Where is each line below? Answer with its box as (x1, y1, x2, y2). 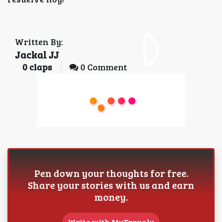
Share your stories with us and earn (28, 177, 194, 192)
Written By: (15, 36, 63, 48)
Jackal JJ (15, 48, 59, 62)
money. (94, 189, 128, 204)
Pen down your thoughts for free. (34, 166, 188, 180)
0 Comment (78, 61, 127, 73)
